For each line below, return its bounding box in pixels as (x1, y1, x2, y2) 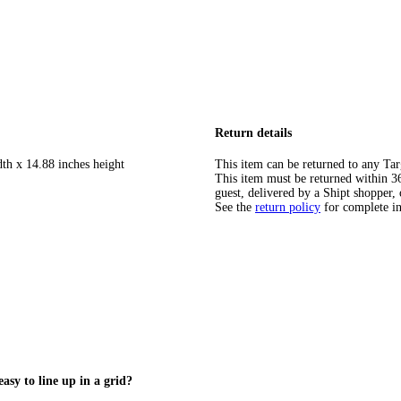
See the (215, 200, 252, 214)
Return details (215, 126, 292, 141)
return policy (255, 200, 320, 214)
